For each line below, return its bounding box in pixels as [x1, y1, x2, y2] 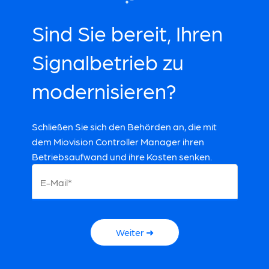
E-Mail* [40, 176, 72, 188]
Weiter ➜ [115, 226, 154, 238]
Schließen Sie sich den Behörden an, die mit [31, 120, 217, 132]
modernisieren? [31, 77, 177, 103]
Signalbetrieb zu [31, 48, 184, 74]
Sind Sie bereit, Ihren [31, 19, 223, 45]
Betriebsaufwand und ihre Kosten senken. [31, 150, 212, 162]
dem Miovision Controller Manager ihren [31, 135, 204, 147]
